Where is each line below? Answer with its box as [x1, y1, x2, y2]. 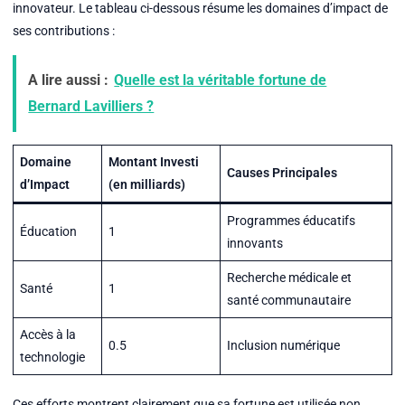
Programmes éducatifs [226, 212, 355, 228]
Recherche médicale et [226, 269, 352, 285]
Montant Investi [108, 154, 199, 169]
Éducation [19, 223, 77, 239]
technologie [19, 349, 85, 364]
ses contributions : [12, 24, 115, 39]
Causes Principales [226, 165, 337, 180]
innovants [226, 235, 283, 250]
